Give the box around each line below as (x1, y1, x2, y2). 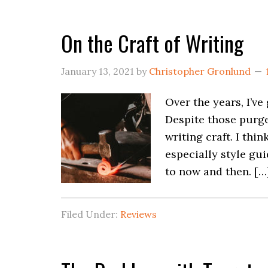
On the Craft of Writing (61, 27, 243, 59)
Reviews (120, 208, 157, 220)
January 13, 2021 (61, 65, 134, 77)
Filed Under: (61, 208, 120, 220)
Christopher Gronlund (149, 65, 251, 77)
